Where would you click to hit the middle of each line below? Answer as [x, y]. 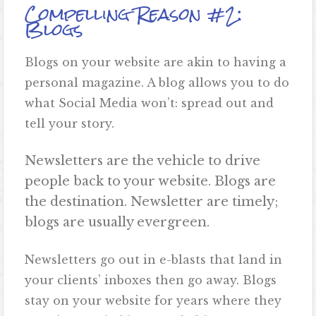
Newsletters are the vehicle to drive [143, 161]
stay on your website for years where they [153, 301]
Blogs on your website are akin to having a [156, 62]
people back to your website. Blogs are [151, 182]
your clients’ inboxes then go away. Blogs [151, 280]
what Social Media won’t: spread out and [150, 103]
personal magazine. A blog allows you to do [157, 83]
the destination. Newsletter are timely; [152, 202]
